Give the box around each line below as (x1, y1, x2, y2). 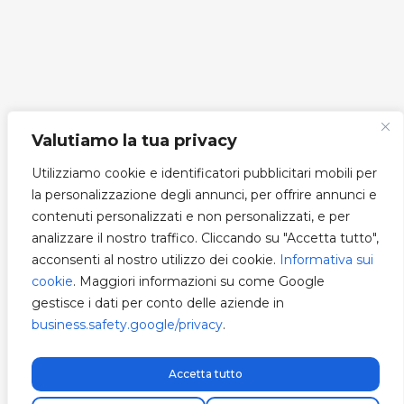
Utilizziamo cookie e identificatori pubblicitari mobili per (32, 165, 377, 181)
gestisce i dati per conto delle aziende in (32, 295, 284, 311)
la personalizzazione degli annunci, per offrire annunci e (32, 187, 377, 203)
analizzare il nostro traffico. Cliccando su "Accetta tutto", (32, 230, 379, 246)
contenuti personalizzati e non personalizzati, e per (32, 208, 350, 225)
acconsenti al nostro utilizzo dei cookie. (32, 252, 280, 268)
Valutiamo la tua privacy (32, 131, 237, 151)
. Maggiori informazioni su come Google (73, 273, 325, 289)
